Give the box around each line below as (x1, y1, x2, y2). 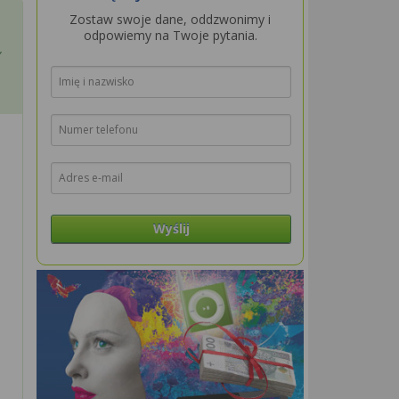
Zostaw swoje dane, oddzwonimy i (69, 11, 271, 28)
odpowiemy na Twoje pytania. (83, 27, 257, 44)
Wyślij (152, 220, 190, 237)
